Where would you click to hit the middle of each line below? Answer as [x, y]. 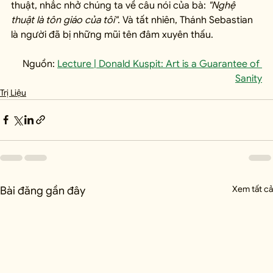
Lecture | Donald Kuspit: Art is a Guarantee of [160, 64]
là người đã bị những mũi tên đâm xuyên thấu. [112, 34]
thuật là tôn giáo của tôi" [64, 20]
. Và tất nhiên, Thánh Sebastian [186, 20]
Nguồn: [40, 64]
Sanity [249, 78]
